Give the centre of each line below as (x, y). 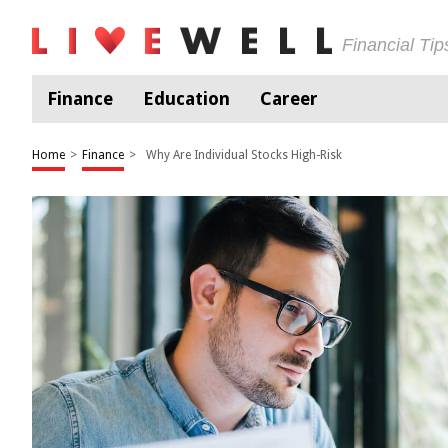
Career (289, 98)
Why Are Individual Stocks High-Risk (244, 155)
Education (186, 98)
